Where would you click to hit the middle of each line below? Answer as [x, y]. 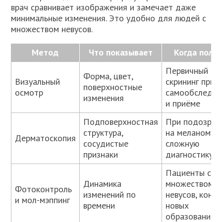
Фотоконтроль [44, 189]
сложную [183, 144]
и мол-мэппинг [43, 200]
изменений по [110, 195]
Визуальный [38, 82]
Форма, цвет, [109, 76]
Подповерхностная [121, 122]
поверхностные [113, 87]
